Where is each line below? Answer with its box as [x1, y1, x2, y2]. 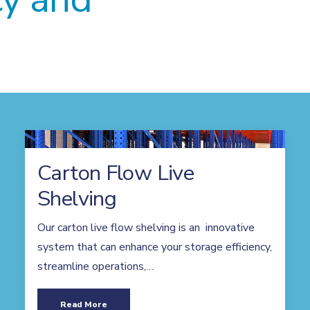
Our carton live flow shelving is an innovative [37, 220, 255, 235]
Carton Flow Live [37, 158, 194, 188]
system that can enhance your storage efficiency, [37, 239, 272, 255]
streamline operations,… [37, 259, 154, 274]
